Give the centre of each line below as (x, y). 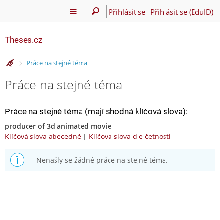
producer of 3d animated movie (58, 126)
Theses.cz (24, 40)
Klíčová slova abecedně (43, 136)
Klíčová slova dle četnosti (130, 136)
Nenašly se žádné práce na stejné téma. (102, 160)
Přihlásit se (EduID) (181, 12)
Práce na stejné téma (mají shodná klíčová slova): (96, 111)
